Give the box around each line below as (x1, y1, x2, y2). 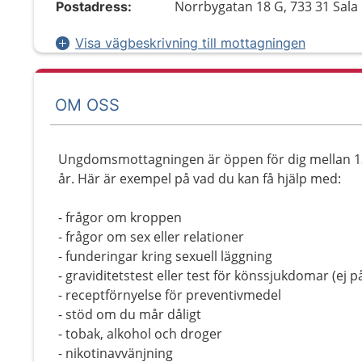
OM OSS (55, 95, 120, 115)
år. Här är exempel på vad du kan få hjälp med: (58, 170, 341, 187)
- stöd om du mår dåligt (58, 305, 201, 323)
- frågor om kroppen (58, 208, 182, 226)
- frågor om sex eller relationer (58, 228, 244, 246)
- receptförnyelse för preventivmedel (58, 286, 281, 304)
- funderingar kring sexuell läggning (58, 247, 272, 265)
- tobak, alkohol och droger (58, 325, 222, 343)
